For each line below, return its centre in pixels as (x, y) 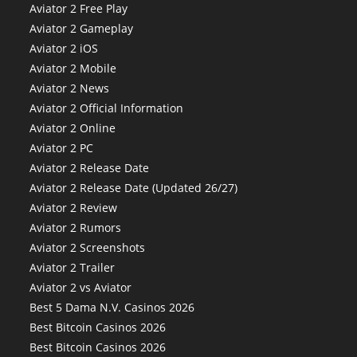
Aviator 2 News (70, 88)
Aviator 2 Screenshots (88, 247)
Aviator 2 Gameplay (82, 28)
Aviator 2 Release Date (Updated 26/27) (134, 188)
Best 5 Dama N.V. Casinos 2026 (112, 307)
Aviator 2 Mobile (73, 68)
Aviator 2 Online (73, 128)
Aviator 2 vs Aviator (81, 287)
